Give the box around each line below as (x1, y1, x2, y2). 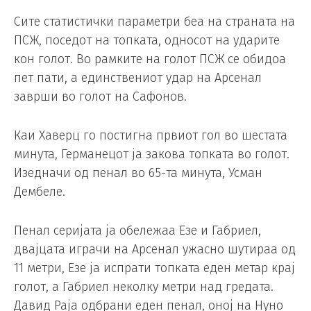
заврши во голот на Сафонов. (14, 89, 187, 105)
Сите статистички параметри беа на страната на (14, 14, 295, 30)
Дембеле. (14, 184, 65, 200)
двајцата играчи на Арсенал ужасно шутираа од (14, 241, 296, 257)
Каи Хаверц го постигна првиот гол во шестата (14, 128, 287, 144)
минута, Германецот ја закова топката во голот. (14, 146, 289, 162)
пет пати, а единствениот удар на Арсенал (14, 70, 262, 86)
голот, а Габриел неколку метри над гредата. (14, 278, 274, 294)
